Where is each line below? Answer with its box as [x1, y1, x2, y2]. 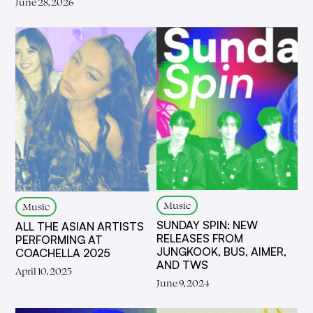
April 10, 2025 [15, 263, 73, 277]
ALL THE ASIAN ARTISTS [15, 219, 145, 233]
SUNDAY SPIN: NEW [156, 218, 258, 233]
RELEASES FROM [156, 231, 243, 246]
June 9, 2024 [156, 276, 209, 290]
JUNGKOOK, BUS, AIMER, [156, 245, 286, 259]
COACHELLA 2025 [15, 245, 111, 260]
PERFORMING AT [15, 232, 103, 247]
